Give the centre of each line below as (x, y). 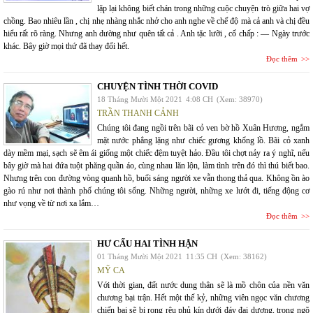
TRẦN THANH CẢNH (138, 113)
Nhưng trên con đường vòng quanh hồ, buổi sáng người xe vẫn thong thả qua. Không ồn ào (156, 178)
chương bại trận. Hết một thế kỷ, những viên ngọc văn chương (203, 297)
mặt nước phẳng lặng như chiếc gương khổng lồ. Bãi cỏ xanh (203, 140)
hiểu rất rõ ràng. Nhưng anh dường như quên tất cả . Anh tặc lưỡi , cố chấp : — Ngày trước (156, 33)
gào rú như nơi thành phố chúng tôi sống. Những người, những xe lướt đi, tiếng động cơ (156, 190)
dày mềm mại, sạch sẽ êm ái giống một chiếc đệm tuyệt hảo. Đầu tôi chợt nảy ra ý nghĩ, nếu (156, 153)
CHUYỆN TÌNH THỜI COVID (158, 86)
